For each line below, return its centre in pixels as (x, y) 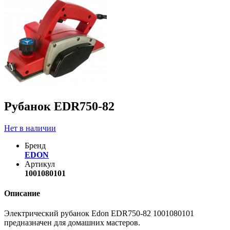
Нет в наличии (30, 128)
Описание (22, 193)
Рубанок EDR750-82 (59, 106)
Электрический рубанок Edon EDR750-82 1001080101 (99, 214)
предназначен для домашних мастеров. (72, 223)
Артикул (40, 164)
